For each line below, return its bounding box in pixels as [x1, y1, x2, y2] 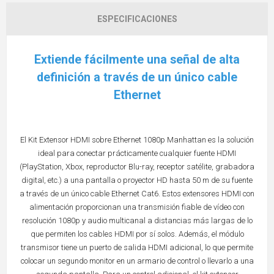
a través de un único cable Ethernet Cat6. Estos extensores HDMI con [20, 189, 254, 199]
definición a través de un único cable [37, 70, 237, 85]
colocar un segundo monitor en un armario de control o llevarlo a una [20, 256, 254, 266]
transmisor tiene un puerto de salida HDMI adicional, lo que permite [21, 243, 253, 253]
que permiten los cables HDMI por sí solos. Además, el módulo [30, 229, 244, 239]
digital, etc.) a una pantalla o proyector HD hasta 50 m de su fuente [21, 176, 253, 185]
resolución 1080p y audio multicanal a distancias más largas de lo [21, 216, 253, 226]
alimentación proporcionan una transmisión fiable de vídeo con [29, 202, 245, 212]
